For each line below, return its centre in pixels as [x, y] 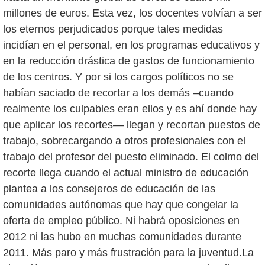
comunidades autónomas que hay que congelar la [121, 205]
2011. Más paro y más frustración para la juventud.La [128, 253]
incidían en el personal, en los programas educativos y [131, 45]
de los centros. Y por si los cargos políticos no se [118, 77]
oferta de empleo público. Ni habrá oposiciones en [121, 221]
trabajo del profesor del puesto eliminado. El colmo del [131, 157]
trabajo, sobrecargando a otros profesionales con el [124, 141]
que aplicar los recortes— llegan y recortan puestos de [132, 125]
